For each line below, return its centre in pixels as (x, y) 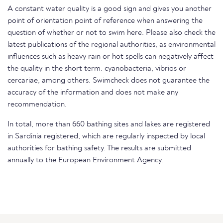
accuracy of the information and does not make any (93, 93)
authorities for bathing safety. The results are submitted (99, 149)
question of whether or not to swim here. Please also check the (111, 33)
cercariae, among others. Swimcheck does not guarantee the (109, 81)
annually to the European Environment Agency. (85, 161)
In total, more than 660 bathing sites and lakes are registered (109, 125)
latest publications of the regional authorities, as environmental (111, 45)
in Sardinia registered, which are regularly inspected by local (106, 137)
